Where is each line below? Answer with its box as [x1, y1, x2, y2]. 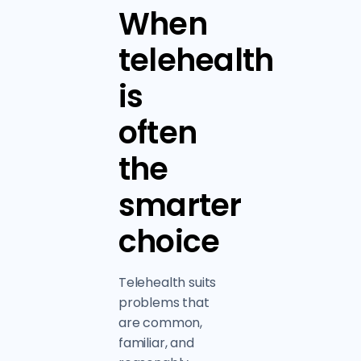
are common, [118, 313, 203, 332]
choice [118, 220, 220, 263]
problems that [118, 293, 210, 312]
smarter [118, 184, 242, 226]
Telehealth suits [118, 273, 217, 292]
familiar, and [118, 334, 194, 352]
